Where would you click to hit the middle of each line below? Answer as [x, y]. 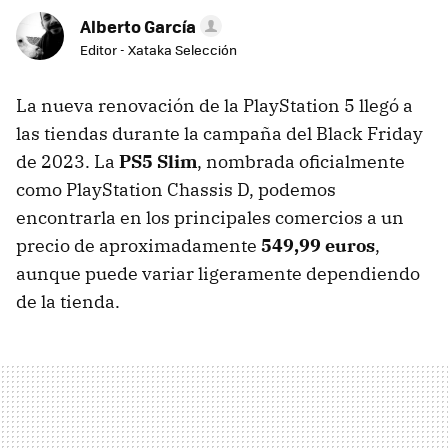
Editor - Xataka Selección [158, 50]
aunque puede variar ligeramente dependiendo [218, 274]
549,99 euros [318, 246]
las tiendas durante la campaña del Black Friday [219, 134]
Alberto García [138, 26]
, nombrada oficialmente [301, 162]
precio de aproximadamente [138, 246]
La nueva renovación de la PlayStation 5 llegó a [214, 106]
